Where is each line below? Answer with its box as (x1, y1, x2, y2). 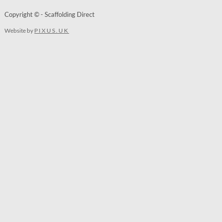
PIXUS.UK (34, 27, 69, 34)
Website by (4, 27, 35, 34)
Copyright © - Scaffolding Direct (4, 10, 95, 18)
